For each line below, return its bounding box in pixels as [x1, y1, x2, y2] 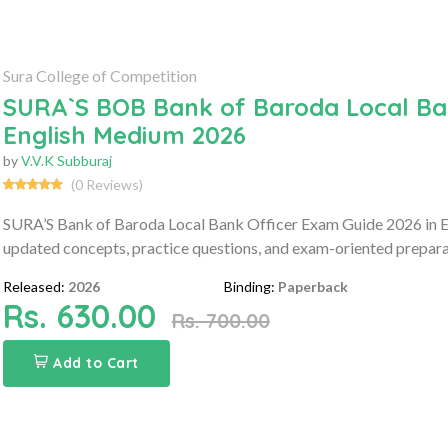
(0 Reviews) [70, 175, 143, 193]
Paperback [278, 277, 349, 295]
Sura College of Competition [2, 65, 197, 85]
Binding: [224, 277, 276, 295]
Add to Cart [53, 353, 139, 372]
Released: [2, 277, 65, 295]
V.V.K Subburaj [20, 151, 112, 169]
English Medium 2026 [2, 119, 246, 150]
